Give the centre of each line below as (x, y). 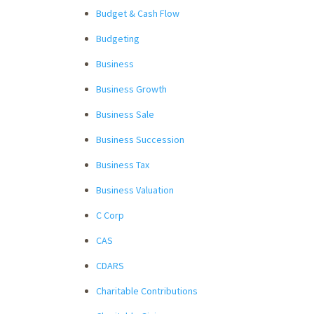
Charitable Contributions (147, 291)
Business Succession (140, 139)
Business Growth (131, 89)
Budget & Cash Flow (138, 13)
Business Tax (123, 164)
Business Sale (125, 114)
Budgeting (118, 38)
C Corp (110, 215)
